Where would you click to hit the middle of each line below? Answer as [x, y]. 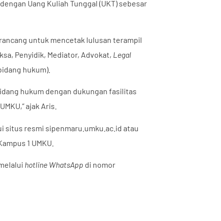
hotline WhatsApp [54, 165]
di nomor [99, 165]
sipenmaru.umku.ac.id [84, 128]
